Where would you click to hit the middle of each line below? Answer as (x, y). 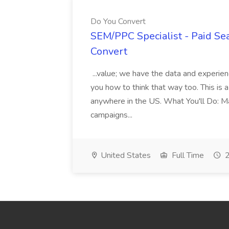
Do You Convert (118, 21)
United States (125, 155)
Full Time (187, 155)
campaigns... (112, 115)
